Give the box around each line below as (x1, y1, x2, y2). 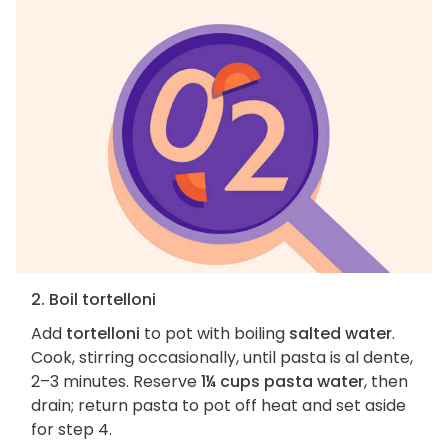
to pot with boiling (140, 322, 289, 346)
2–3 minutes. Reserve (31, 370, 201, 394)
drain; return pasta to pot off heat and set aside (31, 394, 406, 418)
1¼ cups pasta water (201, 370, 364, 394)
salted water (289, 322, 392, 346)
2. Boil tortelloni (31, 288, 156, 312)
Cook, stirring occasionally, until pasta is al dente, (31, 346, 413, 370)
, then (364, 370, 408, 394)
